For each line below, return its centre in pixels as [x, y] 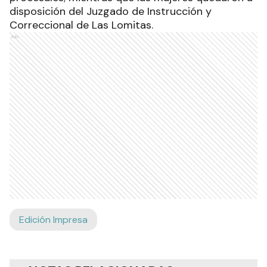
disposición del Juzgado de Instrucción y [111, 11]
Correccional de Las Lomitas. [81, 25]
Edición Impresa [53, 220]
